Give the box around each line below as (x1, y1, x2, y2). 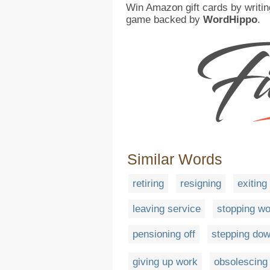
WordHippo (203, 14, 257, 25)
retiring (133, 178, 164, 190)
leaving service (133, 203, 201, 215)
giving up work (133, 256, 198, 268)
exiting (237, 178, 267, 190)
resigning (180, 178, 221, 190)
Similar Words (127, 151, 222, 168)
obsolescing (214, 256, 268, 268)
